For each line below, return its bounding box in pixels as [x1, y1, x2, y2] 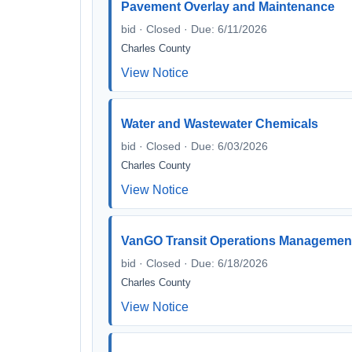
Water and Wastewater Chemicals [121, 117, 318, 130]
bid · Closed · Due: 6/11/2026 [121, 23, 267, 35]
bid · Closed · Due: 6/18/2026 [121, 257, 268, 269]
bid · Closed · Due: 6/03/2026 [121, 140, 268, 152]
